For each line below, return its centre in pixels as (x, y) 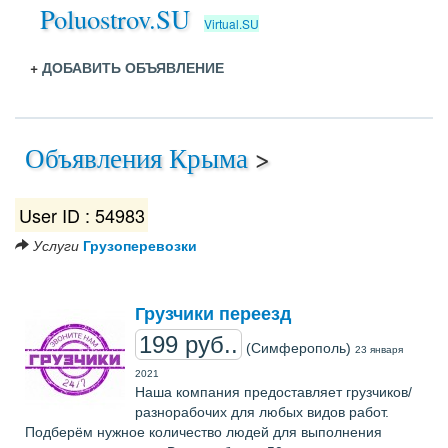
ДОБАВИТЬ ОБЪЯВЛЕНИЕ (133, 67)
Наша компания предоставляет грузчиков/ (273, 392)
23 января (379, 349)
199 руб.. (188, 344)
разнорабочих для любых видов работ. (262, 412)
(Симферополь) (298, 348)
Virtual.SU (231, 23)
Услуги (56, 245)
